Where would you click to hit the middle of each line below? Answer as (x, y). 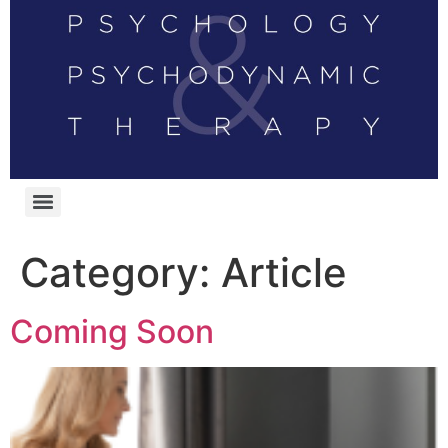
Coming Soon (112, 332)
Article (284, 273)
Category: (120, 273)
